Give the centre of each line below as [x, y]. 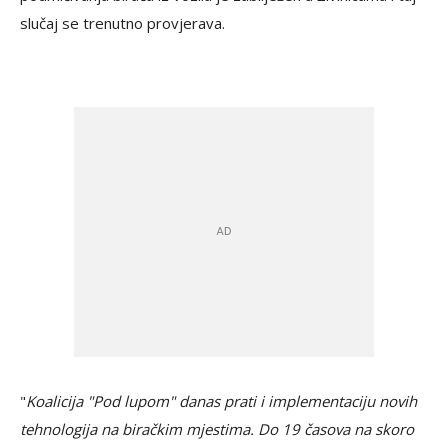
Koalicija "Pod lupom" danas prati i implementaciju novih [221, 401]
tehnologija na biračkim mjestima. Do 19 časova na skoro [217, 429]
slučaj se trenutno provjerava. [122, 23]
